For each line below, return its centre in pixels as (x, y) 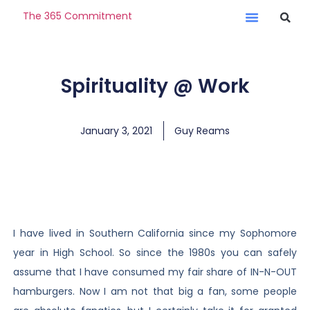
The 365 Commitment (77, 16)
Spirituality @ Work (155, 86)
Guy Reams (202, 131)
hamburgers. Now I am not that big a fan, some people (155, 291)
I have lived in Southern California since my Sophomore (155, 233)
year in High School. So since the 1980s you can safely (155, 253)
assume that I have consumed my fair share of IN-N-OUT (155, 272)
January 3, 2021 (116, 131)
